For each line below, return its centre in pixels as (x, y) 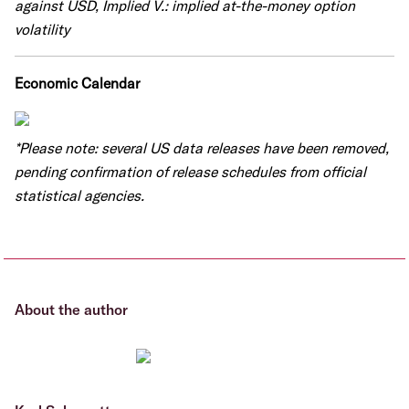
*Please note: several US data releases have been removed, (202, 148)
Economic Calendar (77, 83)
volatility (42, 29)
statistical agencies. (79, 195)
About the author (71, 309)
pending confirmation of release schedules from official (190, 172)
